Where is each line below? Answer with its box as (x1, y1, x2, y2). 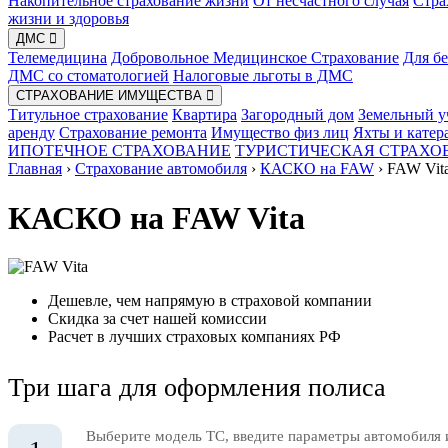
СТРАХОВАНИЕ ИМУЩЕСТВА (16, 88, 206, 104)
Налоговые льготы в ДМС (173, 67, 353, 85)
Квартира (172, 106, 237, 124)
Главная (8, 160, 62, 178)
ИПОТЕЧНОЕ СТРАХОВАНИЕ (8, 142, 231, 160)
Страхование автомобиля (75, 160, 247, 178)
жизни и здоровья (8, 10, 129, 28)
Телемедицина (8, 49, 107, 67)
